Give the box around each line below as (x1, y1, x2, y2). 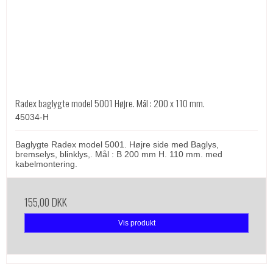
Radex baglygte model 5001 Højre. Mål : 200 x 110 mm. (15, 95, 205, 110)
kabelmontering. (15, 158, 77, 169)
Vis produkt (118, 218, 155, 227)
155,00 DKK (24, 193, 67, 210)
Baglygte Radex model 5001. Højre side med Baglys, (15, 139, 219, 149)
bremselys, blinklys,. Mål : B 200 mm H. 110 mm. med (15, 149, 222, 159)
